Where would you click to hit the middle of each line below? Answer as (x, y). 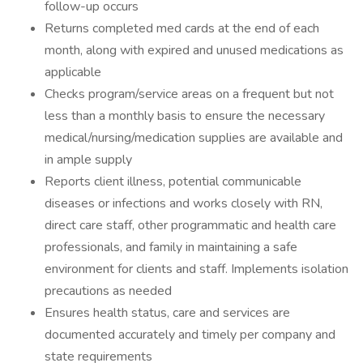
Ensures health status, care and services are (167, 313)
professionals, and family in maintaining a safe (171, 247)
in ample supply (88, 160)
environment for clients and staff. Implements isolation (196, 269)
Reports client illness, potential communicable (173, 181)
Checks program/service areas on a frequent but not (189, 94)
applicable (73, 72)
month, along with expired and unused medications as (194, 50)
